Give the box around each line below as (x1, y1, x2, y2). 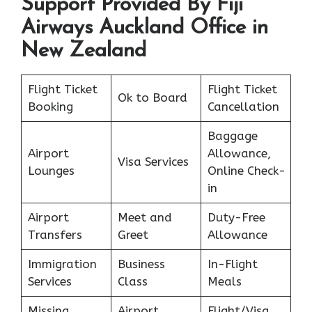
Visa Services (117, 154, 189, 169)
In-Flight (207, 256, 258, 271)
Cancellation (207, 99, 279, 114)
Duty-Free (207, 210, 265, 224)
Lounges (27, 163, 75, 178)
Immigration (27, 256, 97, 271)
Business (117, 256, 165, 271)
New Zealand (21, 40, 146, 62)
